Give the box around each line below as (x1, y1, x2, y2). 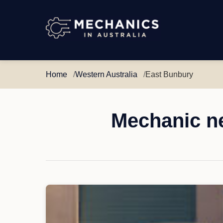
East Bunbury (145, 70, 193, 79)
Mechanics (45, 31, 84, 40)
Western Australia (75, 70, 137, 79)
